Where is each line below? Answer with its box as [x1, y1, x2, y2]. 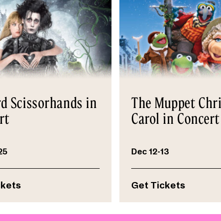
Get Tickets [131, 181, 185, 191]
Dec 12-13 [131, 147, 169, 157]
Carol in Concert [131, 110, 220, 128]
